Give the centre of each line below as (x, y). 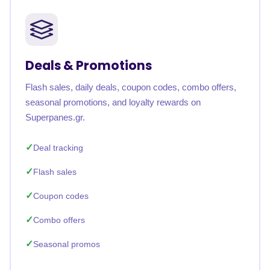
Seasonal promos (67, 244)
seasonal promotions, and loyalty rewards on (113, 102)
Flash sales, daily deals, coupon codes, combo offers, (131, 87)
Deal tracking (58, 148)
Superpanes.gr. (55, 117)
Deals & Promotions (89, 65)
